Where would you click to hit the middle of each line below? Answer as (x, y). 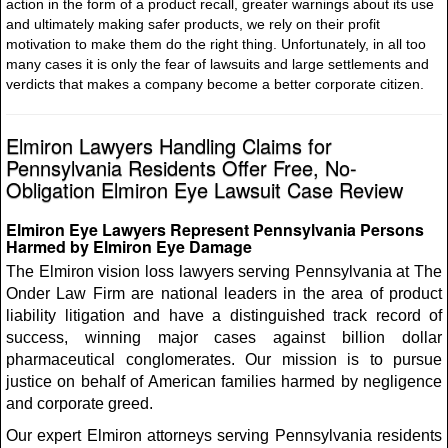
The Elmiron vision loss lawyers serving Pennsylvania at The (224, 271)
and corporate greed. (79, 403)
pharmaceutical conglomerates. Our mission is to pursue (224, 359)
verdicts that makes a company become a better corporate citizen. (215, 84)
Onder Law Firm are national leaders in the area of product (224, 293)
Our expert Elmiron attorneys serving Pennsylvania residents (224, 435)
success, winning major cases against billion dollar (224, 337)
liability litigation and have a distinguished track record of (224, 315)
